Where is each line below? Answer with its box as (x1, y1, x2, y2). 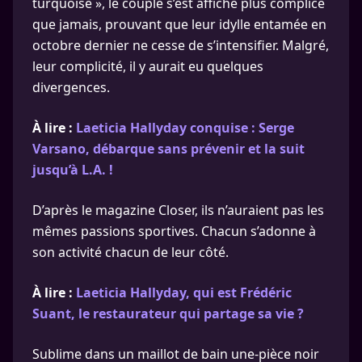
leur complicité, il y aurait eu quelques (32, 57, 263, 75)
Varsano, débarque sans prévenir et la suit (32, 140, 305, 158)
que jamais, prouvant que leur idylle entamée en (32, 15, 326, 33)
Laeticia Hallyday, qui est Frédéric (76, 284, 292, 301)
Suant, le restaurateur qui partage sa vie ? (32, 305, 304, 322)
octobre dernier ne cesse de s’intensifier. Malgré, (32, 36, 329, 54)
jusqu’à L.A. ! (32, 161, 113, 179)
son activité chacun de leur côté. (32, 243, 229, 261)
